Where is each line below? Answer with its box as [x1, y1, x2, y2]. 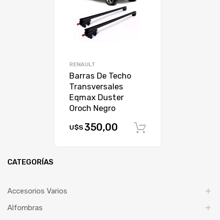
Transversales [69, 82, 124, 91]
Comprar [169, 124, 197, 132]
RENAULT [69, 60, 96, 68]
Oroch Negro [69, 103, 116, 113]
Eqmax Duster [69, 92, 124, 102]
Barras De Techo [69, 71, 132, 81]
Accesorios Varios [7, 187, 67, 196]
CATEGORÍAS [7, 158, 54, 167]
